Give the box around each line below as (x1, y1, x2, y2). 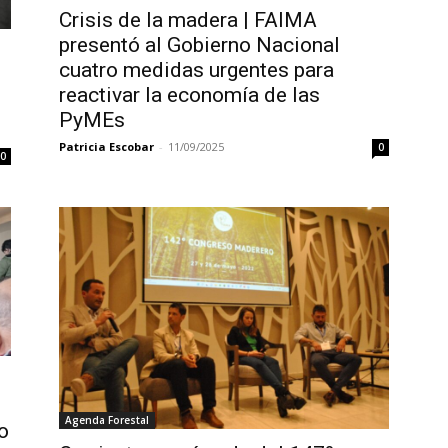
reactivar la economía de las (58, 83, 320, 108)
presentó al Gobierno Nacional (58, 33, 340, 58)
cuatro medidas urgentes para (58, 58, 334, 83)
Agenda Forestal (64, 412, 149, 427)
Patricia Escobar (58, 139, 154, 155)
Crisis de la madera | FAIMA (58, 8, 317, 33)
